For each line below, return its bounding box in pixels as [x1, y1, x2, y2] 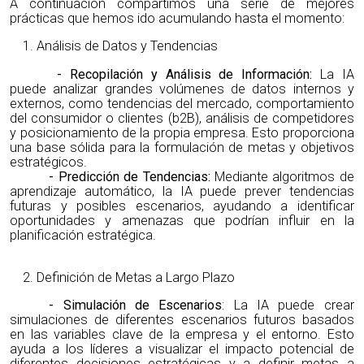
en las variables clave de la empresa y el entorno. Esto [10, 326, 354, 342]
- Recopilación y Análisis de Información [49, 66, 310, 82]
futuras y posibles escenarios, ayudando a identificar [10, 197, 354, 214]
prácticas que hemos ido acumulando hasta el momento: [10, 11, 345, 27]
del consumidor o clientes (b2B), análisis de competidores [10, 110, 354, 126]
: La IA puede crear [222, 297, 354, 313]
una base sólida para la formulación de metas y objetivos [10, 139, 354, 155]
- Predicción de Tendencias [49, 168, 208, 184]
